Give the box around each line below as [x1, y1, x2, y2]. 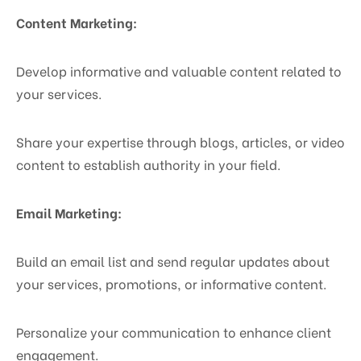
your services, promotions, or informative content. [16, 273, 326, 293]
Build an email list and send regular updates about [16, 251, 330, 270]
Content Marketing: [16, 12, 137, 31]
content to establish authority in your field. [16, 154, 280, 173]
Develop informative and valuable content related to [16, 60, 342, 80]
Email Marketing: [16, 202, 122, 222]
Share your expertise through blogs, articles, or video [16, 131, 345, 151]
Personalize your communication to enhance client [16, 322, 331, 341]
